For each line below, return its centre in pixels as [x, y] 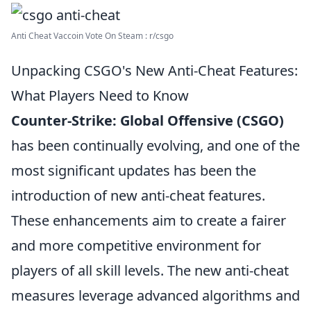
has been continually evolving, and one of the [155, 145]
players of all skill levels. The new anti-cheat [150, 270]
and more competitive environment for [136, 245]
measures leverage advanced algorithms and [155, 295]
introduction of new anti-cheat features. [138, 195]
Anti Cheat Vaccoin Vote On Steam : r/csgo [92, 36]
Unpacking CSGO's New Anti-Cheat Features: [154, 70]
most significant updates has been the [134, 170]
